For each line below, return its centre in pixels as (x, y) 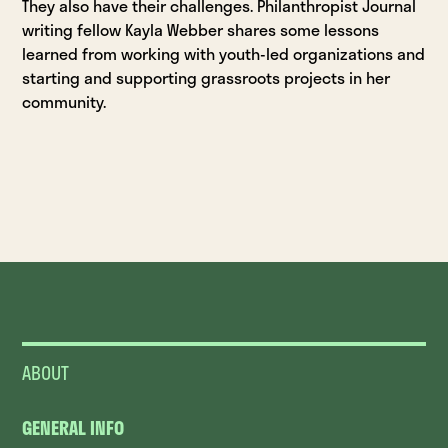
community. (64, 101)
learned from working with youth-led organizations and (224, 53)
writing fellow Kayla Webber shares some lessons (201, 29)
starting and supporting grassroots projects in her (206, 77)
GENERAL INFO (73, 427)
